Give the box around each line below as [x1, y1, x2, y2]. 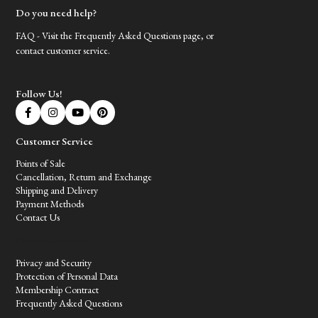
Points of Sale [16, 157, 66, 170]
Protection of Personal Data [16, 270, 119, 283]
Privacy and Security [16, 256, 92, 269]
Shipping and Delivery [16, 184, 99, 197]
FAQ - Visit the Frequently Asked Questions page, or [16, 29, 214, 42]
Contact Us [16, 211, 60, 224]
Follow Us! [16, 87, 63, 100]
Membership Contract [16, 283, 99, 296]
